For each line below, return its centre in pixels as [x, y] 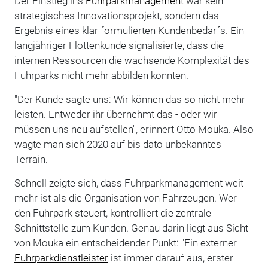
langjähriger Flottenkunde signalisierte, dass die [119, 45]
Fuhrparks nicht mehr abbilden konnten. [101, 75]
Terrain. [31, 159]
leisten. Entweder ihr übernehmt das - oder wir [115, 114]
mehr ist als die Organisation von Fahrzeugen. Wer [125, 198]
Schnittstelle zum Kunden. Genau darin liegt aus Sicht [131, 228]
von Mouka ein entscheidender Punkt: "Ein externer [125, 243]
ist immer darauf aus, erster [170, 258]
